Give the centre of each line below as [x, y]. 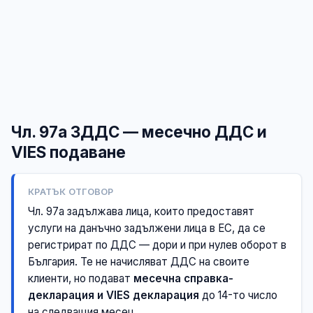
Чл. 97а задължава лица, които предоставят [141, 211]
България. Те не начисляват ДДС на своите [139, 261]
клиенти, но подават [81, 278]
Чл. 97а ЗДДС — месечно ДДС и [139, 131]
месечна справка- [183, 278]
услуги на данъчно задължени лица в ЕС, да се [147, 228]
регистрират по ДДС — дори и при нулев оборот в [157, 245]
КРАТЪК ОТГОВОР [71, 191]
